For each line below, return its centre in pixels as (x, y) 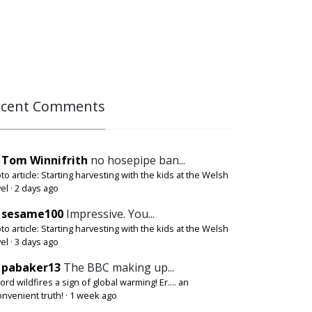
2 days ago (37, 188)
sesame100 (32, 214)
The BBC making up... (119, 268)
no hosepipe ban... (138, 161)
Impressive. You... (110, 214)
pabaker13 (31, 268)
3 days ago (37, 242)
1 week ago (93, 296)
